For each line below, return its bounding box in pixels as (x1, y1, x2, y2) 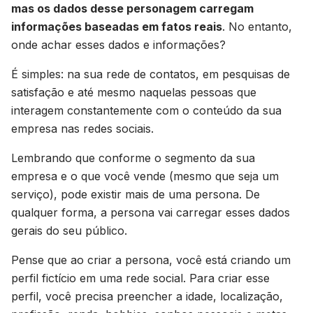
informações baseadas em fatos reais (11, 20, 222, 34)
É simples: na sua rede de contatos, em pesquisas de (11, 67, 290, 81)
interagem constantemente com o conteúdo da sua (11, 103, 282, 117)
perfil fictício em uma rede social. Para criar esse (11, 271, 270, 285)
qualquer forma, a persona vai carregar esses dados (11, 205, 290, 219)
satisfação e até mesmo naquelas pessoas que (11, 85, 256, 99)
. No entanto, (222, 20, 292, 34)
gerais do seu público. (11, 224, 131, 238)
